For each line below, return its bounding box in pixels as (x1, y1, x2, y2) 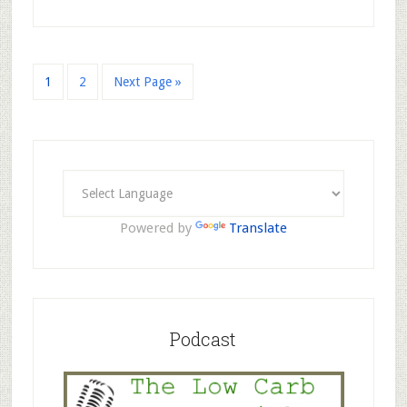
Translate (228, 219, 287, 236)
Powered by (119, 219, 195, 236)
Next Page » (113, 74, 182, 89)
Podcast (170, 326, 237, 351)
